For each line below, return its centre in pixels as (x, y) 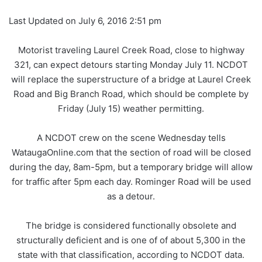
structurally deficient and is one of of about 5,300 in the (131, 240)
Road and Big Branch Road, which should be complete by (131, 94)
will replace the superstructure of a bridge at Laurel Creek (131, 80)
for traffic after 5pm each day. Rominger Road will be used (131, 182)
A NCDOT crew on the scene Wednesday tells (131, 138)
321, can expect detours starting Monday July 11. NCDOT (131, 65)
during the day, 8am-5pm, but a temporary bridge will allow (131, 167)
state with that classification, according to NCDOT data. (131, 255)
